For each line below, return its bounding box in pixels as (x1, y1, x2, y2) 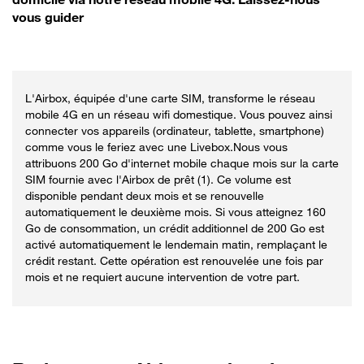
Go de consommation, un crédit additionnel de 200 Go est (25, 221, 324, 235)
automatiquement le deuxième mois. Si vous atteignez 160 (25, 205, 326, 219)
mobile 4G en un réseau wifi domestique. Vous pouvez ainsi (25, 107, 332, 121)
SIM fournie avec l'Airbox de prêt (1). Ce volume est (25, 172, 291, 186)
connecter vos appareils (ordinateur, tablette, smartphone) (25, 123, 324, 137)
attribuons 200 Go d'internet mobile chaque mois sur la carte (25, 156, 339, 170)
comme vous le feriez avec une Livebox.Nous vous (25, 140, 288, 154)
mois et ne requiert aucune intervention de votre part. (25, 270, 300, 284)
